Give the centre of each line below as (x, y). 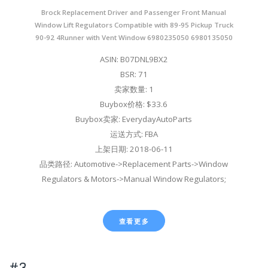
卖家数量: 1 (134, 89)
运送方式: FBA (134, 134)
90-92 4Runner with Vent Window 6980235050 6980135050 (134, 38)
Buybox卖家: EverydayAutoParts (134, 119)
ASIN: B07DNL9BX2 (134, 60)
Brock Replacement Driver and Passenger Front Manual (134, 13)
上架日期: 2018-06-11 (134, 149)
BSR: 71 (134, 74)
